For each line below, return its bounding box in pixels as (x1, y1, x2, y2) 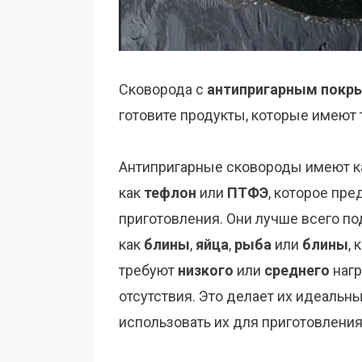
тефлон (144, 184, 196, 202)
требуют (119, 262, 178, 280)
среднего (264, 262, 330, 280)
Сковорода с (119, 81, 207, 99)
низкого (178, 262, 234, 280)
